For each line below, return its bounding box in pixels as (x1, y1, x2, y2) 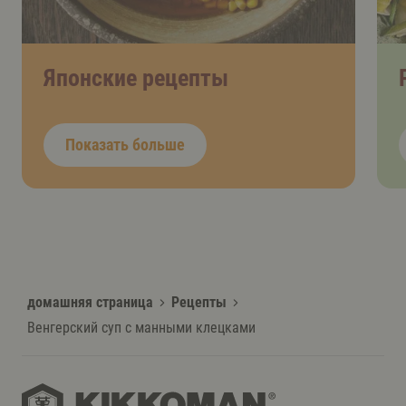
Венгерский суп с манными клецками (27, 318, 256, 336)
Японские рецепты (43, 63, 228, 92)
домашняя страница (27, 293, 153, 311)
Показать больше (65, 134, 185, 154)
